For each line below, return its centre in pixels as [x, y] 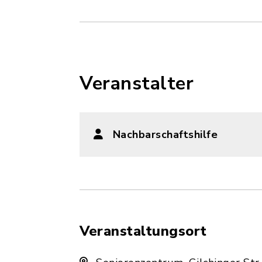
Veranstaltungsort [143, 231]
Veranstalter [137, 83]
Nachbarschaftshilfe [165, 135]
